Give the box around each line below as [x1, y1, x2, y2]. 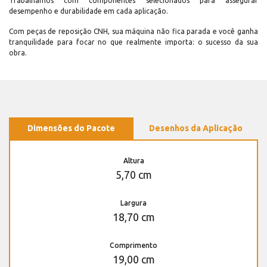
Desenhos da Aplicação [149, 123, 243, 133]
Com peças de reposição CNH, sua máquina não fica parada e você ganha [9, 27, 258, 36]
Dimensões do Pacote [27, 123, 115, 133]
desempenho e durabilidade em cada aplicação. [9, 7, 168, 15]
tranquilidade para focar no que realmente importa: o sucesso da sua [9, 38, 258, 46]
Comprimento [110, 241, 157, 250]
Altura [123, 157, 144, 165]
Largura [120, 199, 147, 207]
